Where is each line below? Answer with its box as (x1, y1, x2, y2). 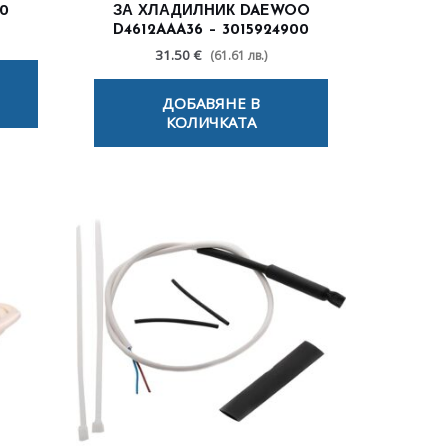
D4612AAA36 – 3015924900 (113, 22, 309, 38)
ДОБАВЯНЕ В (162, 92, 260, 113)
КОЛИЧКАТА (166, 111, 256, 132)
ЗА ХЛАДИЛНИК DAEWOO (112, 3, 310, 19)
